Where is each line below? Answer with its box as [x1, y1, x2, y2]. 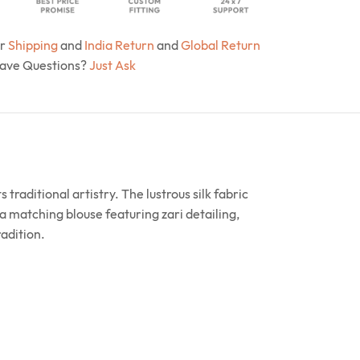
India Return [84, 36, 154, 53]
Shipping [7, 36, 58, 53]
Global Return [180, 36, 260, 53]
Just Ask [88, 56, 136, 73]
